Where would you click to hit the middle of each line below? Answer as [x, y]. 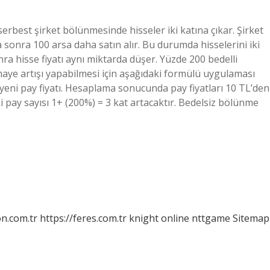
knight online [159, 218]
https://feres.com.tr [83, 218]
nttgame [211, 218]
